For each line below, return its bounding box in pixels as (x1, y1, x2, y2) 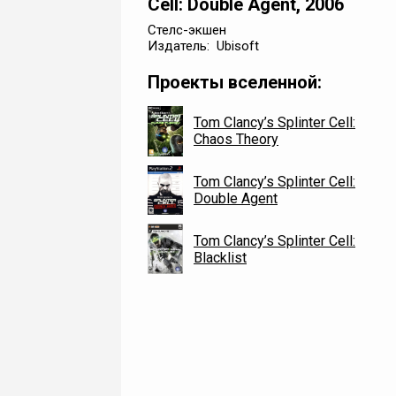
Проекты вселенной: (148, 72, 322, 93)
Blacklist (194, 248, 247, 266)
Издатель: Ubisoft (148, 38, 259, 54)
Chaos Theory (194, 131, 278, 148)
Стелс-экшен (148, 22, 226, 38)
